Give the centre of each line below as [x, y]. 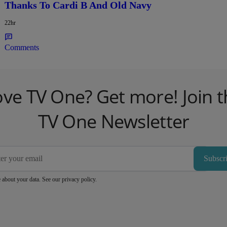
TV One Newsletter [113, 122]
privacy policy [79, 180]
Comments [22, 48]
